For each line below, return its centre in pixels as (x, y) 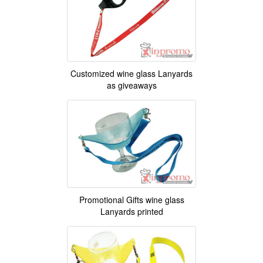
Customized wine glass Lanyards (131, 74)
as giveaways (131, 85)
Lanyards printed (131, 212)
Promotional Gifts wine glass (131, 200)
